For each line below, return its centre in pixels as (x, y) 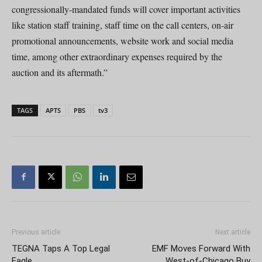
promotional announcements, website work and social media (123, 40)
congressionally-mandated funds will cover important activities (126, 9)
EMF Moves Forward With (201, 248)
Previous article (36, 232)
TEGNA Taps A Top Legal (61, 248)
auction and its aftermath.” (60, 72)
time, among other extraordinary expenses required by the (117, 56)
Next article (233, 232)
